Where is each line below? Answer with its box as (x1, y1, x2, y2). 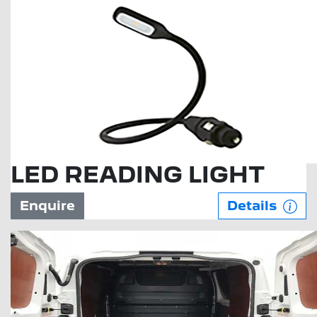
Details (227, 198, 280, 213)
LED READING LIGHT (11, 161, 265, 188)
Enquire (20, 198, 75, 213)
